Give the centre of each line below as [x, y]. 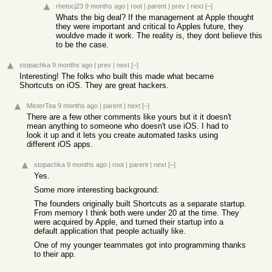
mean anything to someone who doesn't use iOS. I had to [127, 126]
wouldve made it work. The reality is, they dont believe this [159, 36]
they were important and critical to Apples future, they [150, 26]
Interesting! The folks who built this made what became [117, 76]
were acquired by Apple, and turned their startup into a [129, 222]
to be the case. [82, 45]
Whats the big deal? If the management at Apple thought [155, 17]
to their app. [55, 254]
